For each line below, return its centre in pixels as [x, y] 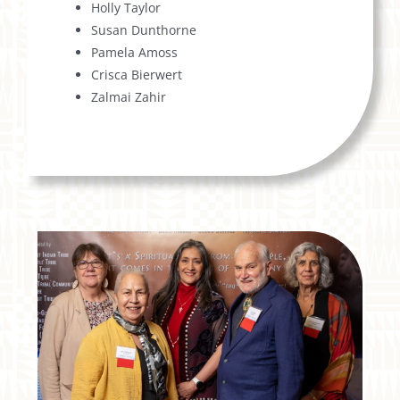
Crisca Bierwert [137, 75]
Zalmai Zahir [129, 97]
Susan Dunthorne [144, 30]
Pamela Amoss [135, 53]
